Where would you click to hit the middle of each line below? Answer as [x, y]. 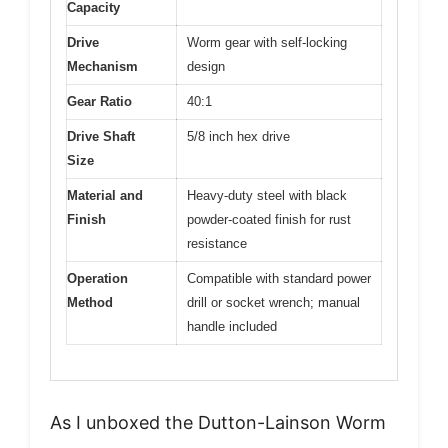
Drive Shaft [101, 136]
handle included [232, 326]
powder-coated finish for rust [269, 219]
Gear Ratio [99, 101]
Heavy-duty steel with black [267, 195]
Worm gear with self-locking [267, 42]
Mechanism [102, 66]
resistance [217, 243]
